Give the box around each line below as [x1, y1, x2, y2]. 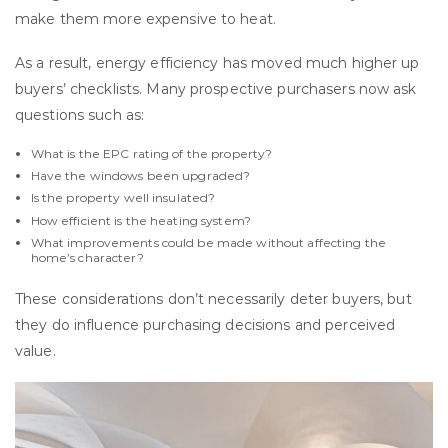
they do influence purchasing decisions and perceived [15, 315, 396, 334]
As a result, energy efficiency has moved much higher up [15, 53, 420, 72]
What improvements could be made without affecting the [30, 234, 386, 250]
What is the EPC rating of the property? [30, 146, 273, 162]
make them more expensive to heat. [15, 9, 276, 28]
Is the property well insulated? [30, 190, 216, 206]
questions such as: [15, 105, 145, 124]
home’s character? [30, 249, 144, 265]
